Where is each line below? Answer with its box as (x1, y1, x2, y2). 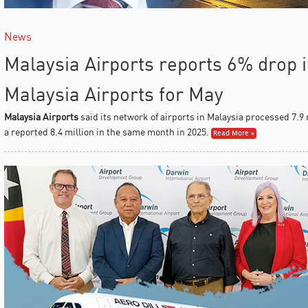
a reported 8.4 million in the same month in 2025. (3, 125, 209, 137)
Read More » (212, 127, 254, 139)
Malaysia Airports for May (3, 81, 223, 106)
